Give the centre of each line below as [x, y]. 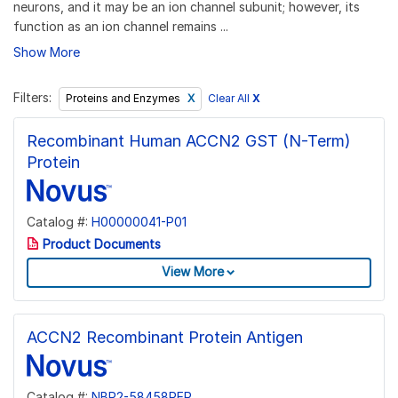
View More [193, 272]
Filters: [32, 98]
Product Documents [100, 244]
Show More [47, 52]
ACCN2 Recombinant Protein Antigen [165, 337]
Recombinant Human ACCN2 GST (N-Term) [189, 140]
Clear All [230, 99]
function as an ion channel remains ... [121, 26]
